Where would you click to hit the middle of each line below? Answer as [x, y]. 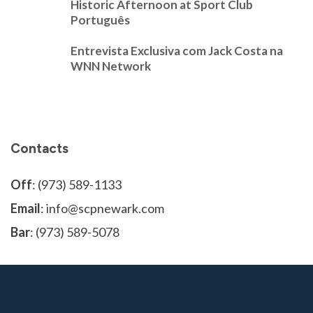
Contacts [39, 148]
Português [100, 20]
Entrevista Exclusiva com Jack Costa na [177, 51]
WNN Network [111, 66]
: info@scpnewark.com [102, 208]
